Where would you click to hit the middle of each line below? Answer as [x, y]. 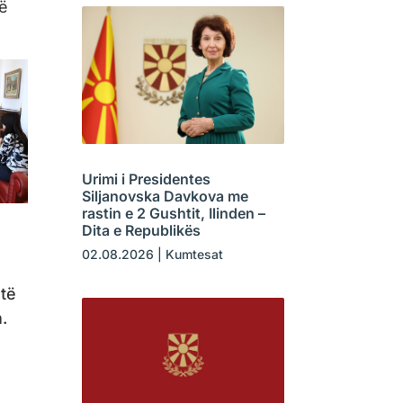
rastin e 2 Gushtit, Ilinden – [173, 214]
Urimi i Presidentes [146, 179]
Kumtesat [194, 255]
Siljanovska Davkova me [165, 197]
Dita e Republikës [141, 231]
